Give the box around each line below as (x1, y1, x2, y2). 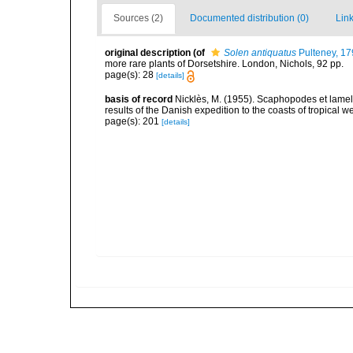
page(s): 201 (105, 115, 162, 127)
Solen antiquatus (224, 47, 296, 59)
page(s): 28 (105, 69, 156, 81)
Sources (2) (113, 13, 163, 24)
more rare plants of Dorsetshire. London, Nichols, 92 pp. (105, 58, 344, 70)
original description (105, 47, 191, 59)
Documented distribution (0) (190, 13, 309, 24)
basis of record (105, 93, 173, 105)
